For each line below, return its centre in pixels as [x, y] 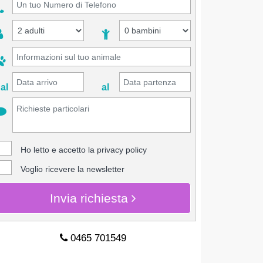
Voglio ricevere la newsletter [73, 169]
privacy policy [122, 150]
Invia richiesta [90, 198]
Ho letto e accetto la [59, 150]
